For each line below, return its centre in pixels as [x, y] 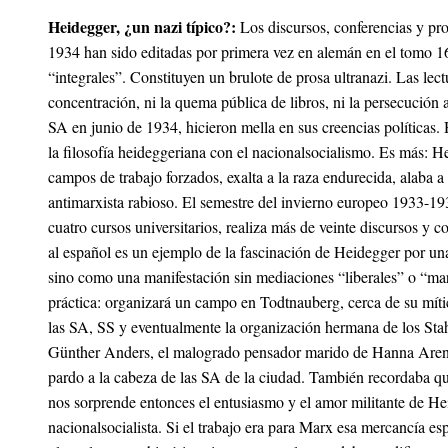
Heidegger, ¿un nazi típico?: [142, 26]
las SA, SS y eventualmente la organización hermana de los [236, 326]
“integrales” [85, 76]
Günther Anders [99, 351]
